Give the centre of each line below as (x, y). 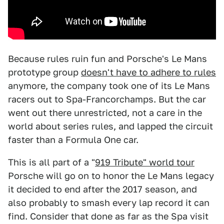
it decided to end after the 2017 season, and (102, 189)
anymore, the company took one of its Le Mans (109, 86)
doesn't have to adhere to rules (148, 72)
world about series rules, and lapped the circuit (110, 126)
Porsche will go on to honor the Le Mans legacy (111, 176)
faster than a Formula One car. (73, 140)
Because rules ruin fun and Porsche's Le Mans (107, 59)
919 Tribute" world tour (145, 162)
